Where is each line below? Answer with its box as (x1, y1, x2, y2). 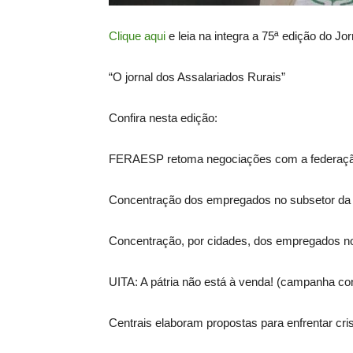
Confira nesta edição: (109, 111, 217, 124)
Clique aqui (109, 29, 169, 43)
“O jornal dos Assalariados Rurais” (109, 70, 285, 84)
